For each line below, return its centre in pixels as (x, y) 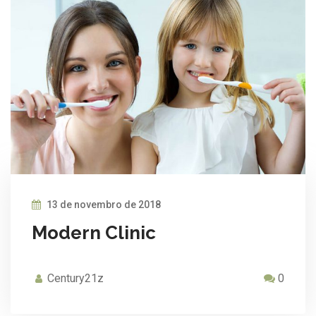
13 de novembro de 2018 (103, 204)
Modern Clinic (94, 232)
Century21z (75, 278)
